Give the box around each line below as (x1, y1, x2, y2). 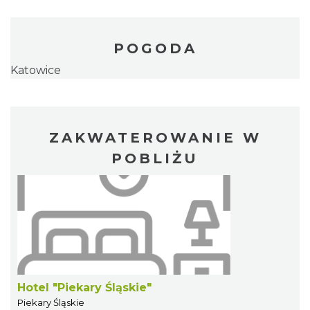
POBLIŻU (111, 150, 199, 167)
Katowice (10, 64, 61, 77)
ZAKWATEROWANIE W (48, 129, 262, 147)
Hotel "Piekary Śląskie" (17, 281, 152, 295)
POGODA (113, 40, 197, 57)
